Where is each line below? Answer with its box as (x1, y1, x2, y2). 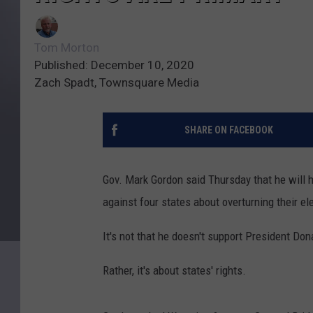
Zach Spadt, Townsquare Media (34, 75, 199, 90)
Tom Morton (34, 41, 99, 55)
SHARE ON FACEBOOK (184, 124, 273, 136)
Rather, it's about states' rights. (103, 263, 246, 278)
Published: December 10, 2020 (34, 58, 194, 73)
